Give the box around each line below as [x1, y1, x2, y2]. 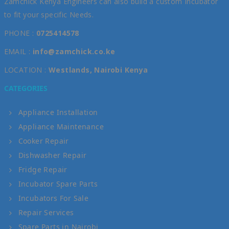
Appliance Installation [18, 107, 98, 117]
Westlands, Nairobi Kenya [48, 64, 148, 75]
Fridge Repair [18, 164, 67, 174]
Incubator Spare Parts [18, 178, 98, 189]
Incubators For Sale [18, 193, 89, 203]
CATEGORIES [4, 83, 48, 93]
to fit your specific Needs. [4, 9, 94, 19]
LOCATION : [4, 64, 49, 75]
